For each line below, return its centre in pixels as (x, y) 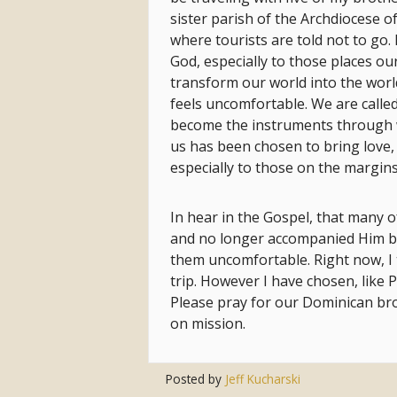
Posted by (196, 379)
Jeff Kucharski (263, 379)
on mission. (210, 323)
